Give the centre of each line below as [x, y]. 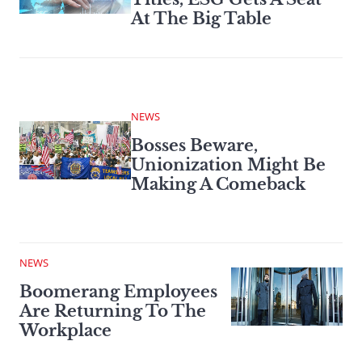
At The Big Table [201, 19]
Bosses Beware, [194, 146]
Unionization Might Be [228, 165]
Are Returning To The [113, 311]
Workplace [65, 331]
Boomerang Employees [118, 292]
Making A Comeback [218, 185]
